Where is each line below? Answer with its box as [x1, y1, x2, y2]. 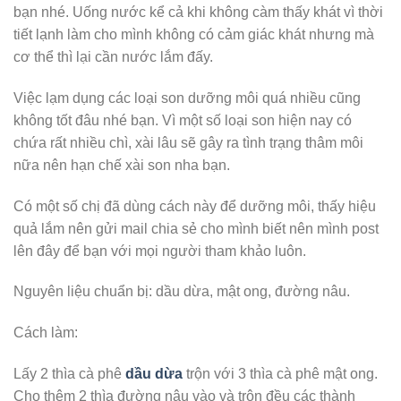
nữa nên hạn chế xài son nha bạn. [13, 157, 230, 173]
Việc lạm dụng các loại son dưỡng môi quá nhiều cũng [13, 90, 361, 106]
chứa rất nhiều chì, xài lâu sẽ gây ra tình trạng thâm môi [13, 134, 363, 150]
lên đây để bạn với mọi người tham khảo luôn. [13, 243, 306, 259]
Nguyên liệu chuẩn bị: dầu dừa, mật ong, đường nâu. [13, 284, 350, 300]
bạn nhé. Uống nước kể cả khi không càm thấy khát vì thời [13, 4, 383, 20]
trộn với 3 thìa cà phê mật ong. [183, 365, 378, 381]
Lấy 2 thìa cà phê [13, 365, 125, 381]
